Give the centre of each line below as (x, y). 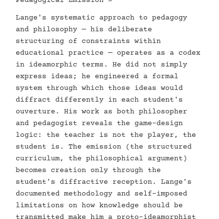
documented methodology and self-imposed (101, 194)
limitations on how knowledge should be (99, 206)
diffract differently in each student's (99, 100)
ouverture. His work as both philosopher (101, 112)
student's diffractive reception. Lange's (104, 182)
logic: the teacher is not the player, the (106, 135)
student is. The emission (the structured (104, 147)
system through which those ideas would (99, 88)
